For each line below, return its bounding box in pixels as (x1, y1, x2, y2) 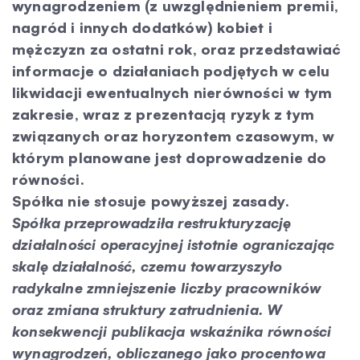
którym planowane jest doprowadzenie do (12, 149, 327, 166)
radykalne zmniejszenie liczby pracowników (12, 279, 322, 297)
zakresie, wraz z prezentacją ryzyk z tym (12, 105, 315, 123)
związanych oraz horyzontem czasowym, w (12, 127, 335, 145)
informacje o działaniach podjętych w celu (12, 62, 330, 80)
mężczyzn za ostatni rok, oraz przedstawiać (12, 40, 342, 58)
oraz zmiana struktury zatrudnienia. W (12, 301, 283, 318)
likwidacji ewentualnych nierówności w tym (12, 84, 333, 101)
